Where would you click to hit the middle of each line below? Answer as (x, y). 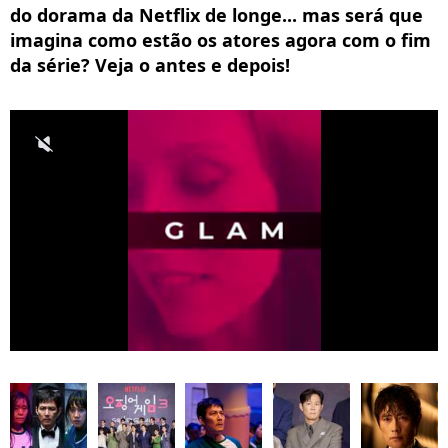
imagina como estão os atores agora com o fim (220, 40)
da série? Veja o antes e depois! (150, 65)
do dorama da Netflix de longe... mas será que (216, 15)
